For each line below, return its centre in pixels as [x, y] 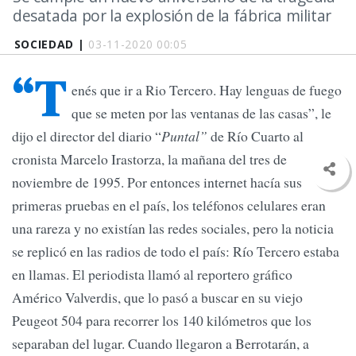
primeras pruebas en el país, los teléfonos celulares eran [169, 205]
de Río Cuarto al [255, 136]
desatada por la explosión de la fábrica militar [172, 15]
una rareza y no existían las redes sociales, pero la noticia [173, 228]
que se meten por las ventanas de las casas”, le [201, 113]
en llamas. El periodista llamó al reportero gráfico [152, 275]
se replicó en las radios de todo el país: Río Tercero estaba [176, 252]
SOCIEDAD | [51, 44]
